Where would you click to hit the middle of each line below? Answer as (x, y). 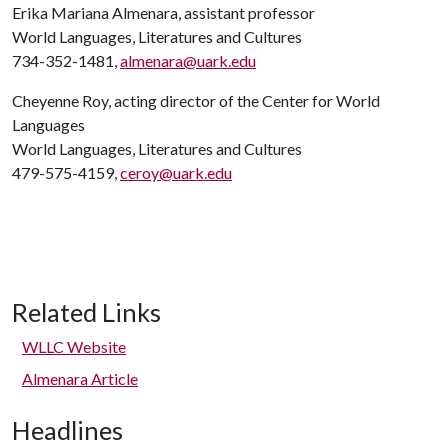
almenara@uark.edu (188, 60)
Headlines (67, 430)
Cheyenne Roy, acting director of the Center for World (196, 100)
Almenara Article (80, 378)
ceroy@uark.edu (176, 172)
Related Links (86, 312)
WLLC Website (74, 346)
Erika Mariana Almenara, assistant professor (163, 12)
